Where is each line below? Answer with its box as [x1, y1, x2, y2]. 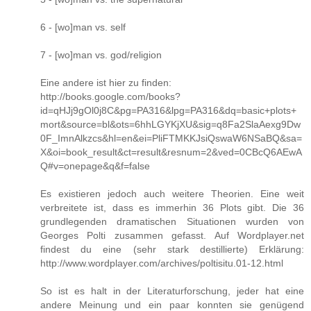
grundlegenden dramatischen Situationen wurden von [40, 216, 304, 228]
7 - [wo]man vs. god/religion [40, 49, 162, 61]
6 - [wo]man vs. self [40, 22, 126, 33]
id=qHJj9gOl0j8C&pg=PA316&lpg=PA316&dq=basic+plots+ [40, 105, 296, 117]
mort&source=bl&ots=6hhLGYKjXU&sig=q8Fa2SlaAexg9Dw [40, 119, 301, 131]
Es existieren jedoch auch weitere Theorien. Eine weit [40, 188, 304, 200]
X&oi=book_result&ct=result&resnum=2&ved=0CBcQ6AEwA [40, 146, 302, 158]
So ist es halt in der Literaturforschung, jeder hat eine [40, 285, 304, 297]
